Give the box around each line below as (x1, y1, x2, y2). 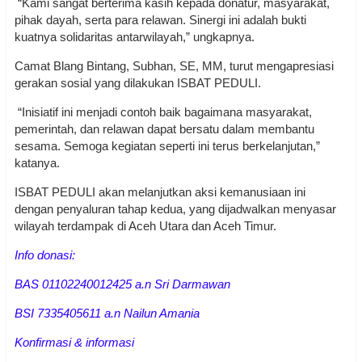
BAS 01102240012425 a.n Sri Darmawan (15, 277, 230, 292)
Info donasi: (15, 248, 75, 263)
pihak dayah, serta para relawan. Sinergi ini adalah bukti (15, 13, 306, 27)
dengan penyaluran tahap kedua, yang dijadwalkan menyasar (15, 202, 336, 217)
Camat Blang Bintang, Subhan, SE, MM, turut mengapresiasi (15, 59, 334, 74)
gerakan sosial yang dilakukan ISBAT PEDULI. (15, 76, 261, 90)
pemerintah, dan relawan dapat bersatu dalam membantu (15, 122, 314, 137)
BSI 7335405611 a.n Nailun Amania (15, 306, 200, 321)
